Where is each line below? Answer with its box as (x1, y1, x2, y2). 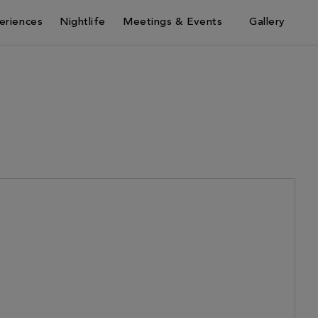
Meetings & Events (123, 17, 223, 28)
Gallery (249, 17, 285, 28)
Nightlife (60, 17, 106, 28)
